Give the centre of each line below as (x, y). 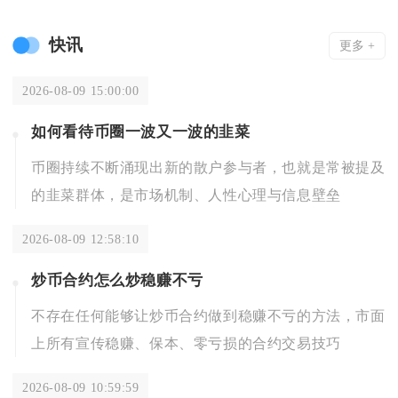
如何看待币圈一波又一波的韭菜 (141, 132)
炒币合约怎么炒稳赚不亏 (117, 281)
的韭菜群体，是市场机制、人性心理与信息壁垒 (186, 195)
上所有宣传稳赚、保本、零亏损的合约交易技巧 (186, 343)
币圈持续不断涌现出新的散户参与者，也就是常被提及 (208, 167)
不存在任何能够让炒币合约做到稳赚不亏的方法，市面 (208, 316)
